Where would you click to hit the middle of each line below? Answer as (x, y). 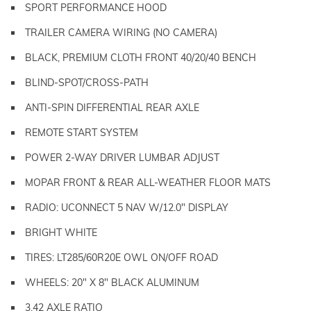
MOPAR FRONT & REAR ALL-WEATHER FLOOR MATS (148, 182)
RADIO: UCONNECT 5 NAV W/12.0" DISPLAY (127, 207)
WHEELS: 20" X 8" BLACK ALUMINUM (112, 282)
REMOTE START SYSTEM (82, 132)
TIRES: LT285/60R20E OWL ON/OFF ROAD (121, 257)
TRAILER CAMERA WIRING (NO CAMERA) (121, 32)
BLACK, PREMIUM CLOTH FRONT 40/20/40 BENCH (141, 57)
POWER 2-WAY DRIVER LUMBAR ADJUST (122, 157)
